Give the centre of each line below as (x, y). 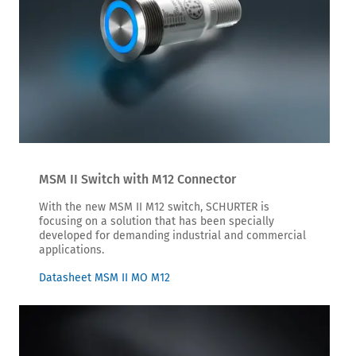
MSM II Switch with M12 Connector (137, 179)
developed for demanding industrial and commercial (172, 235)
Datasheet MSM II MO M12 (104, 277)
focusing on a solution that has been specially (157, 221)
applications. (72, 250)
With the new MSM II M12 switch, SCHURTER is (154, 207)
